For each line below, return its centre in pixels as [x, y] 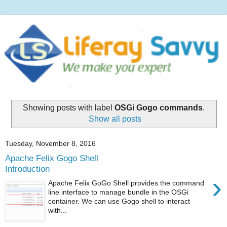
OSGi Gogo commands [158, 108]
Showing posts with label [68, 108]
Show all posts [115, 119]
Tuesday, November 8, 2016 [50, 143]
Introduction [27, 168]
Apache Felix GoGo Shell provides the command [126, 183]
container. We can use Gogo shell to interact [119, 201]
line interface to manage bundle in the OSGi [119, 192]
